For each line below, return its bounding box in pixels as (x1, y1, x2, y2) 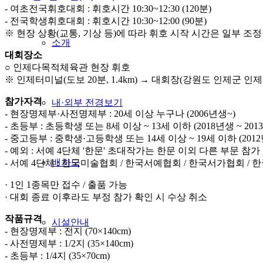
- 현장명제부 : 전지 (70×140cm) (5, 225, 131, 236)
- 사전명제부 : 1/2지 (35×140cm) (5, 238, 133, 248)
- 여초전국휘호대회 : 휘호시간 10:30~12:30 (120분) (5, 3, 211, 14)
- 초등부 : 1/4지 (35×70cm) (5, 250, 110, 261)
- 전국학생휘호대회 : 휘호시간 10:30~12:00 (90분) (5, 15, 207, 26)
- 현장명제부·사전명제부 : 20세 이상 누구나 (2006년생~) (5, 108, 235, 119)
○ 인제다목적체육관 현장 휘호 (5, 62, 130, 72)
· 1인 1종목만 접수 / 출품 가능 (5, 179, 127, 190)
